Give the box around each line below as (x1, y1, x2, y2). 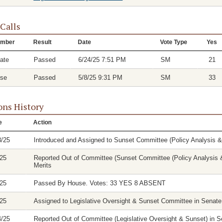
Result (33, 39, 52, 46)
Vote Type (160, 39, 187, 46)
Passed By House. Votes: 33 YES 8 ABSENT (33, 179, 166, 187)
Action (33, 119, 52, 126)
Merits (33, 162, 52, 169)
